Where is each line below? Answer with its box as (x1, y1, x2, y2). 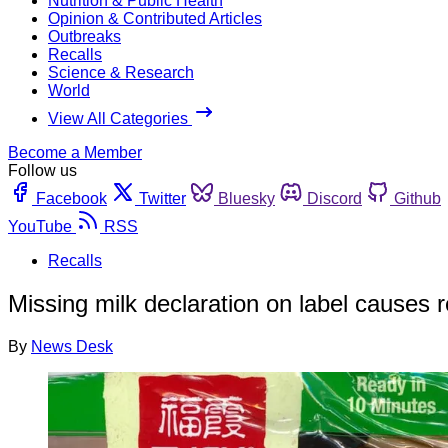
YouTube (8, 217, 72, 235)
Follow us (8, 161, 77, 179)
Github (394, 189, 441, 207)
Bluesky (218, 189, 275, 207)
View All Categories (48, 109, 192, 127)
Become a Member (8, 143, 142, 161)
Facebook (36, 189, 107, 207)
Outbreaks (48, 27, 121, 45)
